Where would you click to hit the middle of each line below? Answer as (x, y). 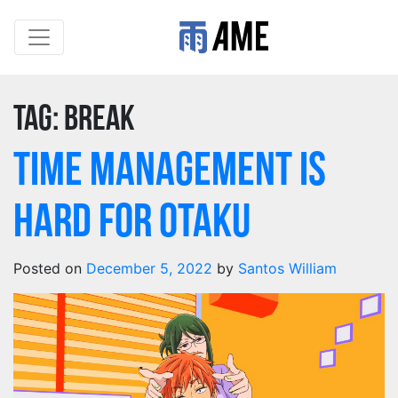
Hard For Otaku (132, 224)
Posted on (50, 268)
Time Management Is (170, 173)
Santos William (287, 268)
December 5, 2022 (149, 268)
